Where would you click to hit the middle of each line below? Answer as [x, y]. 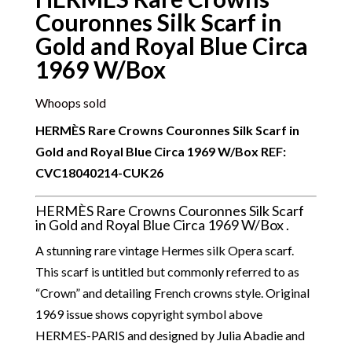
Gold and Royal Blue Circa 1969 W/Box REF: [160, 151]
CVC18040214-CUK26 [99, 172]
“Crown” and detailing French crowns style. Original [172, 293]
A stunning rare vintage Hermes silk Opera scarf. [164, 250]
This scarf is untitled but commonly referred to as [167, 271]
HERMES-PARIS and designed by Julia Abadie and [170, 335]
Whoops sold [70, 103]
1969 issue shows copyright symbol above [148, 314]
